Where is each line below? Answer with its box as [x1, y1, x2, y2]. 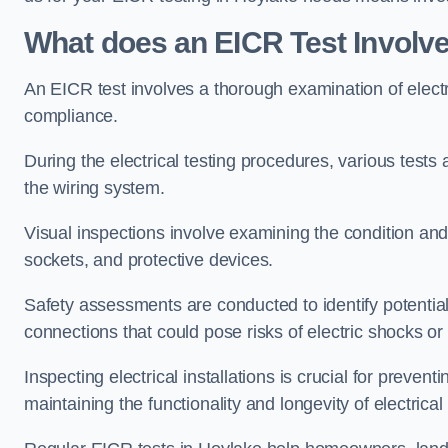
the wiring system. [24, 178, 165, 198]
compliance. [24, 106, 119, 126]
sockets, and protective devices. [24, 250, 274, 270]
